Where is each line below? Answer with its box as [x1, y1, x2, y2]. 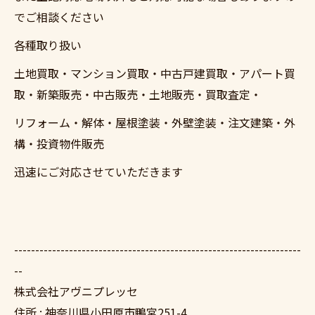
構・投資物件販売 [14, 135, 104, 152]
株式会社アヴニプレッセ [14, 283, 138, 300]
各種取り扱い [14, 37, 82, 53]
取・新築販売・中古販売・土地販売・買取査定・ [14, 86, 262, 103]
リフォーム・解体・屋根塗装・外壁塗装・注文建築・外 [14, 114, 295, 131]
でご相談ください [14, 8, 104, 25]
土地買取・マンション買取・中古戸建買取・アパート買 [14, 65, 295, 82]
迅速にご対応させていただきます [14, 163, 183, 180]
